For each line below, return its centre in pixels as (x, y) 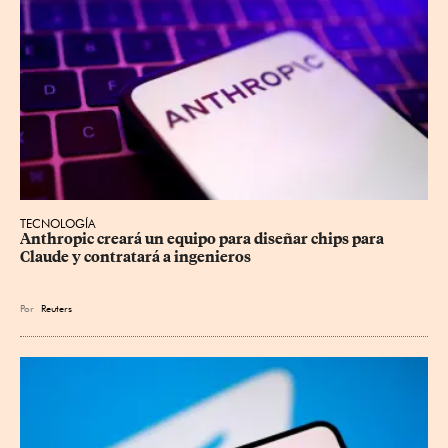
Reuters (56, 308)
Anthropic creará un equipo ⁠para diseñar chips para (203, 239)
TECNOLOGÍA (58, 224)
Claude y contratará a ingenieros (135, 257)
